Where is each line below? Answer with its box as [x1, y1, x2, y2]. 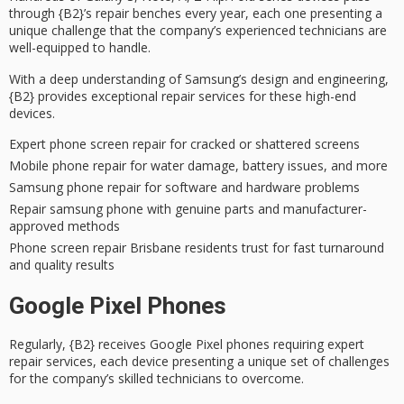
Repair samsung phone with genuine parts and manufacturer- [9, 200, 367, 218]
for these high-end [245, 87, 356, 105]
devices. [9, 104, 55, 122]
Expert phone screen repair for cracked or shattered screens [9, 135, 360, 153]
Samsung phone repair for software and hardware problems [9, 179, 360, 197]
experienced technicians [225, 22, 364, 40]
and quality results [9, 256, 115, 274]
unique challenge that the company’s [9, 22, 225, 40]
